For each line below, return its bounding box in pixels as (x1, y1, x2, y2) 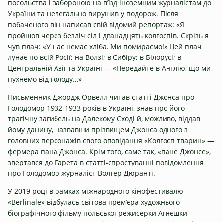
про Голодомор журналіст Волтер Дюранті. (8, 168, 155, 178)
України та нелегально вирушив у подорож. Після (8, 8, 178, 18)
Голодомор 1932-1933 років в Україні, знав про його (8, 103, 185, 112)
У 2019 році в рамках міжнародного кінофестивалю (8, 186, 183, 196)
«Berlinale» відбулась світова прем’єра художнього (8, 197, 180, 207)
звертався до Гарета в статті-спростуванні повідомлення (8, 157, 204, 167)
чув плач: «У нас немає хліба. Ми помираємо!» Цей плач (8, 41, 202, 51)
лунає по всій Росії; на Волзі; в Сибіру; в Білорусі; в (8, 52, 181, 62)
